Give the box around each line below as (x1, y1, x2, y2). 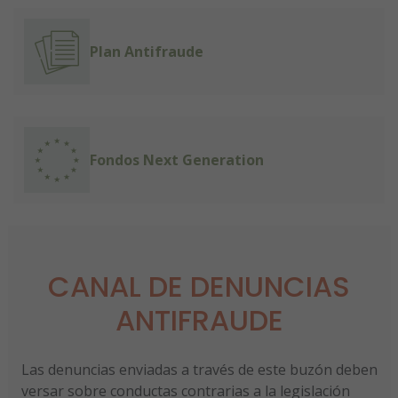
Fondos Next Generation (90, 149, 264, 170)
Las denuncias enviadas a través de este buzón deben (20, 359, 378, 379)
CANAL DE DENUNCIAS (48, 266, 350, 306)
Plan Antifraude (90, 41, 203, 61)
